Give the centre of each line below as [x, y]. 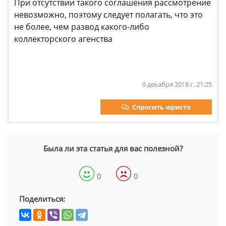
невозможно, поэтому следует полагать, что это [108, 15]
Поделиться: [42, 199]
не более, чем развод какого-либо [82, 27]
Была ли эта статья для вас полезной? [113, 148]
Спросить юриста [161, 107]
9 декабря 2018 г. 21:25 [177, 84]
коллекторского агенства [63, 39]
